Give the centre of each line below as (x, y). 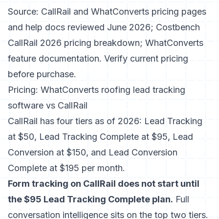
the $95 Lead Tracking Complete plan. (90, 199)
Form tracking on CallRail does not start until (104, 184)
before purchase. (42, 74)
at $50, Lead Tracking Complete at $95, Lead (100, 137)
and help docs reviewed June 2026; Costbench (104, 27)
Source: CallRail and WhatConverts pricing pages (107, 11)
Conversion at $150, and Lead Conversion (93, 152)
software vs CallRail (48, 105)
